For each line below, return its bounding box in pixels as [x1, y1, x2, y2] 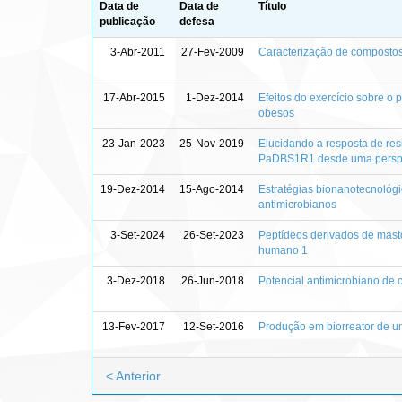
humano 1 [258, 243, 308, 257]
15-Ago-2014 [179, 182, 244, 196]
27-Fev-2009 [181, 45, 244, 58]
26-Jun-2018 [181, 274, 244, 287]
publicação [100, 14, 155, 28]
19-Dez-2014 [100, 182, 165, 196]
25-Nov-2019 [179, 136, 244, 150]
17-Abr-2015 [103, 91, 165, 104]
